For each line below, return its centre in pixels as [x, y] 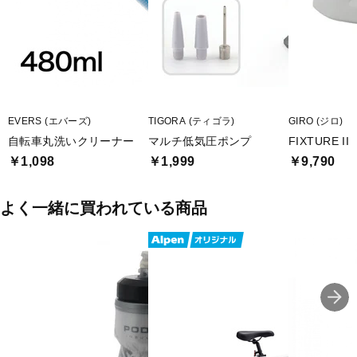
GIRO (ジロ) [316, 121]
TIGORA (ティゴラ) [192, 121]
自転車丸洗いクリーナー [71, 141]
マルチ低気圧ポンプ [200, 141]
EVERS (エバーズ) [50, 121]
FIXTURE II [319, 141]
